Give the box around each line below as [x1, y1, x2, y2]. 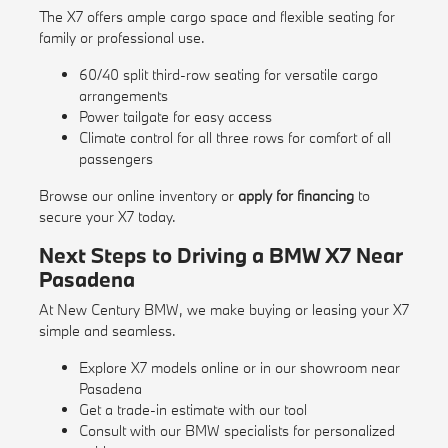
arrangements [78, 86, 168, 106]
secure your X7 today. [38, 207, 176, 227]
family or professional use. [38, 28, 205, 48]
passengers [78, 149, 153, 169]
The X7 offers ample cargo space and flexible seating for [38, 7, 395, 27]
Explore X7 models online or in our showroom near [78, 358, 400, 378]
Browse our [38, 186, 117, 206]
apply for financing [237, 186, 354, 206]
